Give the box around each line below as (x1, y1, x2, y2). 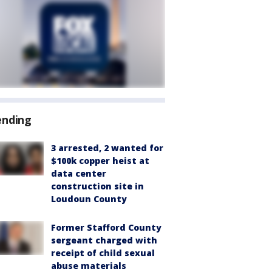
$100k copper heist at (51, 155, 149, 166)
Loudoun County (51, 193, 127, 205)
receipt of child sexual (51, 247, 155, 259)
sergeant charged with (51, 234, 157, 246)
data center (51, 168, 106, 179)
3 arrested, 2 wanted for (51, 142, 163, 154)
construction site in (51, 180, 144, 192)
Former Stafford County (51, 222, 161, 233)
